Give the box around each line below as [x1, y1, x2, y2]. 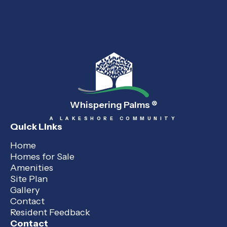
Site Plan [10, 173, 48, 185]
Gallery [10, 184, 40, 196]
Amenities [10, 162, 53, 174]
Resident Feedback [10, 207, 90, 218]
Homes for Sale [10, 151, 74, 163]
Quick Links [10, 121, 62, 133]
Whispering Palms [70, 99, 152, 111]
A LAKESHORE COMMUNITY [49, 116, 178, 122]
